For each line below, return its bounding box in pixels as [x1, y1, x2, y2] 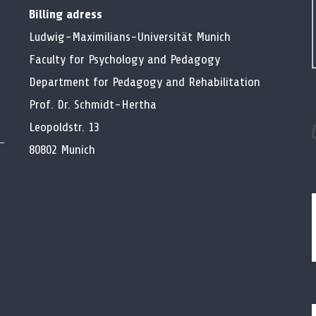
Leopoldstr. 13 [28, 119, 99, 134]
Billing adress [28, 6, 102, 21]
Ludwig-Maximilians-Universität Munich [28, 29, 231, 44]
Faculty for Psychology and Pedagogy [28, 51, 220, 66]
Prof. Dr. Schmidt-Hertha [28, 97, 157, 111]
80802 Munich [28, 142, 95, 157]
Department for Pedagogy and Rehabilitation [28, 74, 260, 89]
